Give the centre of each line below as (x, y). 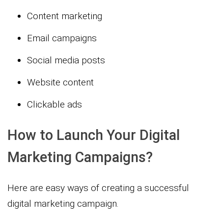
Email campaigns (62, 38)
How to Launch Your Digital (94, 135)
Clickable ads (55, 104)
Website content (60, 82)
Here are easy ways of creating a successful (98, 188)
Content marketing (65, 16)
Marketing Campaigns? (80, 157)
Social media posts (66, 60)
